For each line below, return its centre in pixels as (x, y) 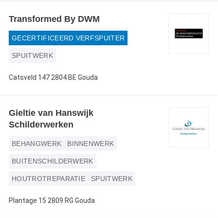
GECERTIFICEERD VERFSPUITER (68, 38)
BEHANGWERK (37, 144)
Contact (20, 30)
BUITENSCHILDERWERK (53, 161)
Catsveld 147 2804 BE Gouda (53, 77)
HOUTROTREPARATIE (49, 179)
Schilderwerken (41, 125)
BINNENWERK (91, 144)
